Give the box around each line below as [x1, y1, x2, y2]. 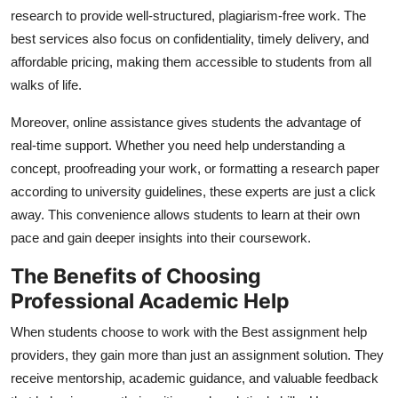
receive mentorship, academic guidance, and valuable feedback [11, 370, 378, 386]
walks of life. [11, 76, 82, 92]
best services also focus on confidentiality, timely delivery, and [11, 30, 369, 46]
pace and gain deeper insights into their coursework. [11, 229, 311, 245]
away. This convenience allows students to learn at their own [11, 206, 360, 222]
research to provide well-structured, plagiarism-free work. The [11, 7, 366, 23]
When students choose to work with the [11, 323, 242, 339]
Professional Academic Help [11, 287, 290, 314]
